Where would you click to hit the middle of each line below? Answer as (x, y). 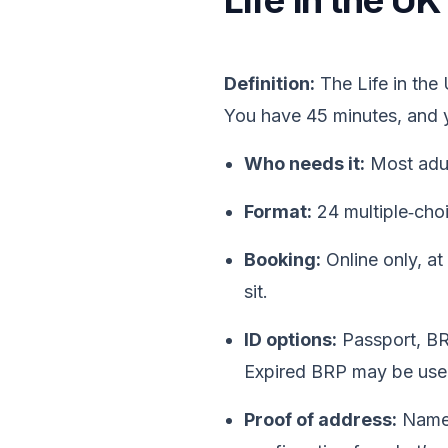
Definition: (269, 83)
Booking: (282, 259)
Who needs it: (304, 163)
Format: (278, 211)
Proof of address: (320, 419)
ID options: (290, 339)
